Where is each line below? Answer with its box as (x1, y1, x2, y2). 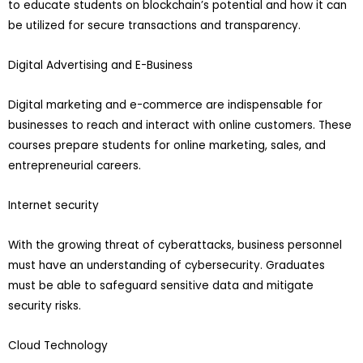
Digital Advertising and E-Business (8, 58, 193, 74)
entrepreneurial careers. (8, 158, 141, 174)
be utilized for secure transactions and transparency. (8, 18, 301, 34)
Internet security (8, 198, 99, 214)
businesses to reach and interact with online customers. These (8, 117, 352, 134)
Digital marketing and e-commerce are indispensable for (8, 97, 322, 113)
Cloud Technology (8, 338, 108, 354)
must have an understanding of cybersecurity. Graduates (8, 258, 325, 274)
